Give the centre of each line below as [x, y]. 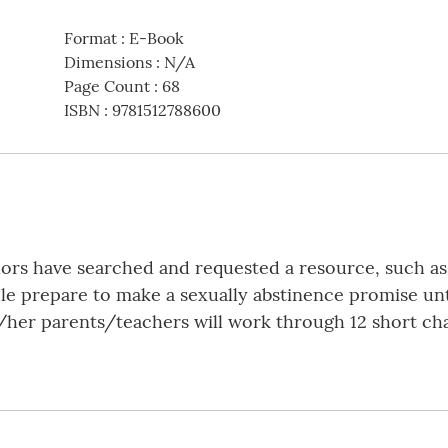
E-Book [156, 38]
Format [90, 38]
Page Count [106, 86]
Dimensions [107, 62]
